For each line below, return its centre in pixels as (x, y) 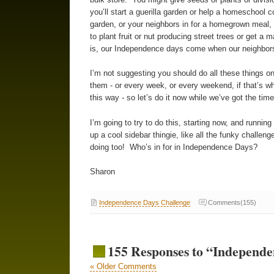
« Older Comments (123, 266)
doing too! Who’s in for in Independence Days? (173, 147)
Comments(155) (232, 202)
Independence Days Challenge (144, 202)
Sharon (102, 172)
